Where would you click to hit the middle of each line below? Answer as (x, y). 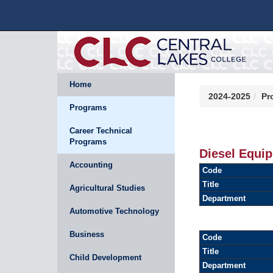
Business (87, 234)
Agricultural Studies (108, 188)
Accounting (91, 165)
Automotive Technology (115, 211)
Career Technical (101, 131)
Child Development (106, 257)
